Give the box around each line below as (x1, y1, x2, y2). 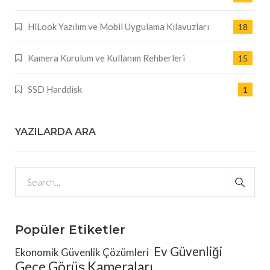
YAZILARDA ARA (15, 126, 96, 138)
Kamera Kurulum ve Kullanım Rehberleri (28, 52, 185, 64)
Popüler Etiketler (15, 222, 125, 237)
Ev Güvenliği (154, 244, 222, 259)
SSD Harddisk (28, 84, 82, 95)
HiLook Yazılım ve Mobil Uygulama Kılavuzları (28, 21, 209, 33)
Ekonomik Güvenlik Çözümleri (15, 246, 149, 259)
